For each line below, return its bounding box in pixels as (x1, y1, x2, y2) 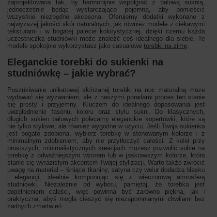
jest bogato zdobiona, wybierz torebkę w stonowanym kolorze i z (7, 130, 205, 138)
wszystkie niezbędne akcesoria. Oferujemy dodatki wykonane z (7, 13, 205, 21)
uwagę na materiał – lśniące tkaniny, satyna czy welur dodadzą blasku (7, 166, 205, 174)
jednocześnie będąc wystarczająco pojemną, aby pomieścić (7, 6, 205, 14)
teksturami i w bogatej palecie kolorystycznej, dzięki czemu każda (7, 28, 205, 35)
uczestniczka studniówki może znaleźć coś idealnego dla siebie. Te (7, 35, 205, 43)
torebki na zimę (144, 42, 187, 50)
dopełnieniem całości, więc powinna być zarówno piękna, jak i (7, 188, 205, 196)
